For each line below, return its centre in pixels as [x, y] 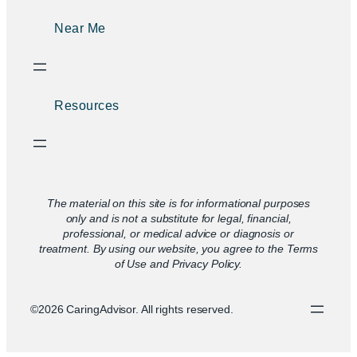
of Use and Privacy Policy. [178, 263]
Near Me [80, 28]
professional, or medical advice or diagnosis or [178, 233]
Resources [87, 105]
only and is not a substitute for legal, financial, [178, 218]
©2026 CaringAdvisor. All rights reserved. [132, 309]
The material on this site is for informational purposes [178, 203]
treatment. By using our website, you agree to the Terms [178, 248]
